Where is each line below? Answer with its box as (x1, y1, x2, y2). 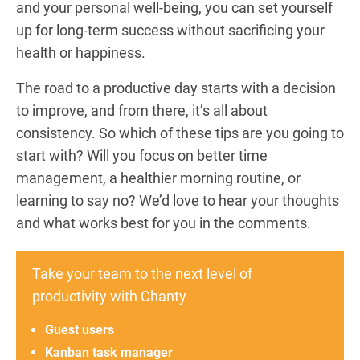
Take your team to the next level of (32, 265, 252, 282)
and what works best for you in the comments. (16, 215, 311, 231)
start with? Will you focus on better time (16, 147, 268, 164)
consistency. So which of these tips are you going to (16, 125, 344, 141)
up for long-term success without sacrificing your (16, 22, 325, 39)
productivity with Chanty (32, 288, 186, 305)
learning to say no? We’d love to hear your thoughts (16, 192, 339, 209)
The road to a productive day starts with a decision (16, 80, 336, 96)
